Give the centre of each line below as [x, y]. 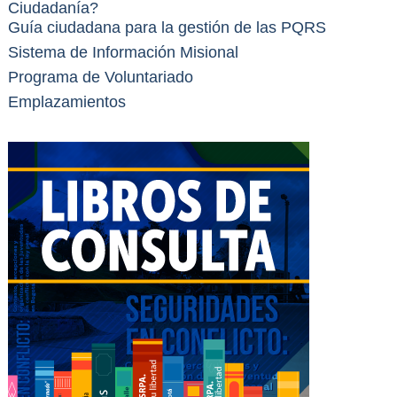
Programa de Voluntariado [100, 77]
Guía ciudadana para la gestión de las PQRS [167, 28]
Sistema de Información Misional [123, 53]
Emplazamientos [66, 101]
